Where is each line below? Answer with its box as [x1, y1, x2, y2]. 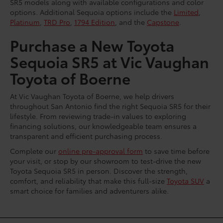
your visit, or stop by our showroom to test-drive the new [10, 155, 201, 166]
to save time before [143, 145, 210, 156]
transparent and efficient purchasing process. [10, 130, 162, 141]
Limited [174, 6, 199, 17]
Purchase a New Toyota [10, 34, 174, 56]
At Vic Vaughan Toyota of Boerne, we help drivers [10, 91, 174, 101]
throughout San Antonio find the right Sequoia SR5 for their [10, 101, 211, 111]
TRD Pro [44, 16, 70, 27]
